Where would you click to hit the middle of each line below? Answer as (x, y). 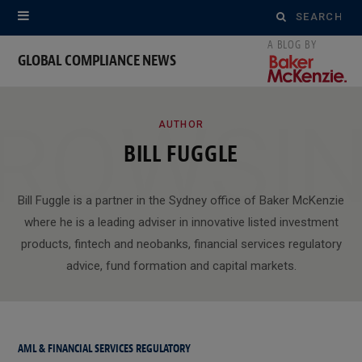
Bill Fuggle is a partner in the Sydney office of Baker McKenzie (181, 200)
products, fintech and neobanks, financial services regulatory (181, 244)
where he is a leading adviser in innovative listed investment (181, 222)
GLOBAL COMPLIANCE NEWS (97, 61)
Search (293, 15)
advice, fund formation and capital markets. (181, 265)
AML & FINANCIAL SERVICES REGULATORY (104, 348)
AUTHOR (181, 124)
